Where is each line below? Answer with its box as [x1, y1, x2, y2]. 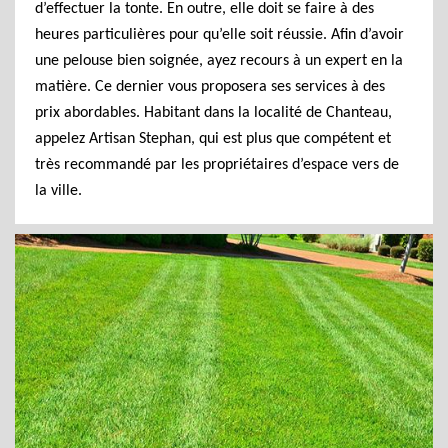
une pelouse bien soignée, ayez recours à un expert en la [35, 53, 403, 69]
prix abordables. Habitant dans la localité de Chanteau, [35, 105, 392, 121]
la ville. [35, 183, 82, 199]
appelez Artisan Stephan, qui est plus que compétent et [35, 131, 391, 147]
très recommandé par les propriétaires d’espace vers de [35, 157, 399, 173]
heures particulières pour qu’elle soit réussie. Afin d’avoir [35, 27, 404, 43]
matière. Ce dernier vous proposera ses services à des [35, 79, 385, 95]
